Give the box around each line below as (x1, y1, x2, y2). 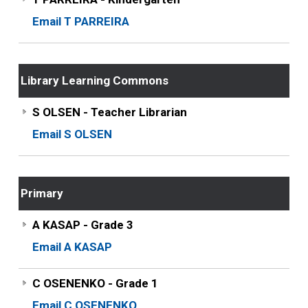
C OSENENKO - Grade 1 (32, 276, 158, 290)
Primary (20, 186, 63, 200)
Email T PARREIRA (32, 14, 129, 28)
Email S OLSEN (32, 127, 112, 141)
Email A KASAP (32, 240, 112, 254)
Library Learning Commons (20, 74, 168, 87)
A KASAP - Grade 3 (32, 218, 133, 232)
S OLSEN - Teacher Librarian (32, 105, 187, 119)
